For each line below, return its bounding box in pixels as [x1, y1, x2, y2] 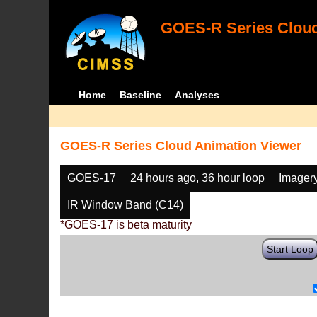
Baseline [119, 89, 161, 100]
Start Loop [267, 243, 314, 255]
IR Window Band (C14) [67, 199, 184, 211]
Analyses [174, 89, 219, 100]
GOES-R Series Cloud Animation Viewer [60, 139, 302, 153]
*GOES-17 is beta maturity [60, 219, 192, 231]
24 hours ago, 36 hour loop [130, 172, 265, 184]
